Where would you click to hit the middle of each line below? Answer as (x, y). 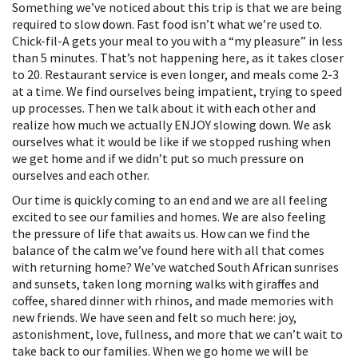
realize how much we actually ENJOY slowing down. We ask (171, 124)
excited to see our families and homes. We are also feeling (169, 216)
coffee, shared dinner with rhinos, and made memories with (173, 300)
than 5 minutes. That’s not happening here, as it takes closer (178, 57)
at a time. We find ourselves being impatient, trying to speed (177, 91)
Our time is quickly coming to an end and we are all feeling (170, 199)
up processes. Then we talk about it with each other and (164, 107)
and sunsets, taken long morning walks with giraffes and (165, 283)
